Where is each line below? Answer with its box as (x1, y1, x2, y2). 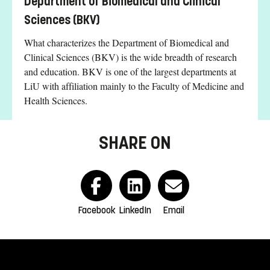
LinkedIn (119, 204, 151, 216)
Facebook (77, 204, 116, 216)
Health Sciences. (24, 94, 87, 107)
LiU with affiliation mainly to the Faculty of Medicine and (24, 80, 244, 93)
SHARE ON (99, 132, 171, 154)
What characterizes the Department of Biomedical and (24, 36, 229, 49)
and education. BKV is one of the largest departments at (24, 65, 236, 78)
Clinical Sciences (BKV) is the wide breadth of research (24, 51, 237, 64)
